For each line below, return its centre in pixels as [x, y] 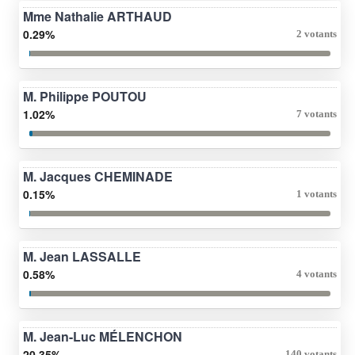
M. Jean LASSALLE [82, 256]
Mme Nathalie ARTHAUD [97, 16]
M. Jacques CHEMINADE [98, 176]
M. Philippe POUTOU [85, 96]
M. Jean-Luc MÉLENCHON [103, 336]
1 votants [317, 193]
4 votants [317, 273]
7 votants [317, 113]
